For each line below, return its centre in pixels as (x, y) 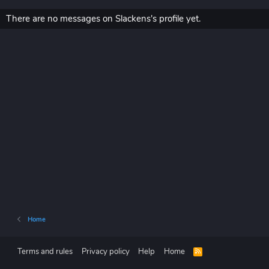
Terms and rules (45, 252)
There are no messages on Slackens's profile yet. (103, 19)
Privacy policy (105, 252)
